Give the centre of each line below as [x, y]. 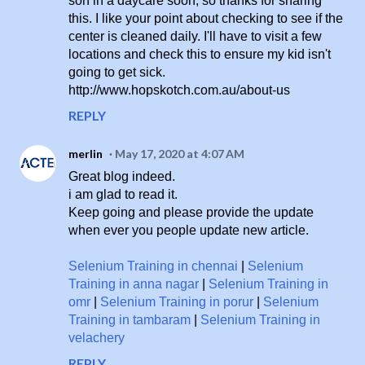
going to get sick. [117, 73]
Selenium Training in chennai [155, 266]
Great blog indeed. [122, 177]
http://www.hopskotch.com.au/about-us [179, 90]
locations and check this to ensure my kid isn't [200, 55]
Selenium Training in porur [177, 302]
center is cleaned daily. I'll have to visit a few [195, 37]
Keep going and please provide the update [191, 213]
